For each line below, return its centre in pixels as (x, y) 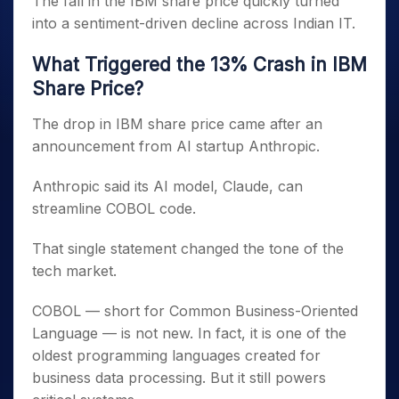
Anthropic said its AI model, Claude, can (167, 186)
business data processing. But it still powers (179, 378)
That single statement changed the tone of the (188, 248)
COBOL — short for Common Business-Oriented (195, 311)
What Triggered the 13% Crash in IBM (199, 65)
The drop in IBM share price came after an (177, 124)
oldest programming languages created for (176, 355)
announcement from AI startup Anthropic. (176, 146)
